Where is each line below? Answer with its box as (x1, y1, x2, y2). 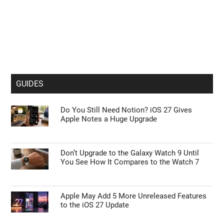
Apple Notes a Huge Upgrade (60, 114, 157, 124)
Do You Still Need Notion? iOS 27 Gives (60, 105, 192, 115)
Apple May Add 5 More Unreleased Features (60, 191, 207, 201)
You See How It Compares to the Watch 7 (60, 157, 199, 167)
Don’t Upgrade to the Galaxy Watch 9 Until (60, 148, 199, 158)
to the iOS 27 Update (60, 200, 129, 210)
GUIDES (16, 79, 44, 89)
